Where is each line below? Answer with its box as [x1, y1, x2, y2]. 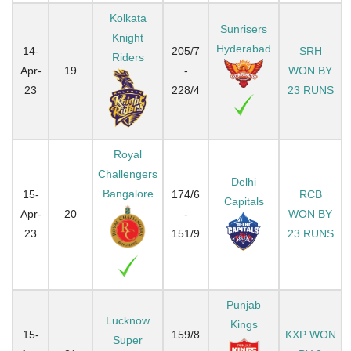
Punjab [226, 298, 261, 311]
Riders [111, 50, 144, 63]
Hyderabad [216, 42, 271, 55]
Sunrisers [220, 22, 267, 35]
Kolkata [109, 11, 147, 24]
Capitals [223, 194, 264, 208]
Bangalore [102, 186, 154, 200]
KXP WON [284, 327, 336, 341]
